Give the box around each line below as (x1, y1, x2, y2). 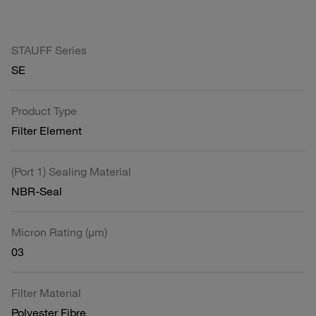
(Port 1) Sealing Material (11, 164, 131, 178)
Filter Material (11, 285, 81, 300)
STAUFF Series (11, 42, 87, 57)
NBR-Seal (11, 183, 62, 198)
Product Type (11, 103, 77, 118)
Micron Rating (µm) (11, 224, 107, 239)
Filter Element (11, 123, 82, 138)
